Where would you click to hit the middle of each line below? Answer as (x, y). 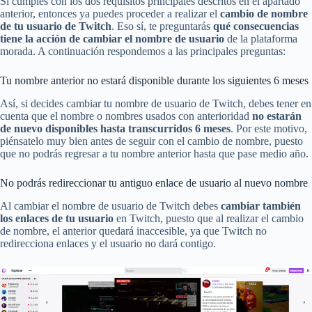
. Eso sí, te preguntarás (162, 26)
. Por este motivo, (269, 128)
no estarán (277, 116)
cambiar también (261, 205)
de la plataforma (261, 39)
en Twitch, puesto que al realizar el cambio (209, 218)
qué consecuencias (256, 26)
